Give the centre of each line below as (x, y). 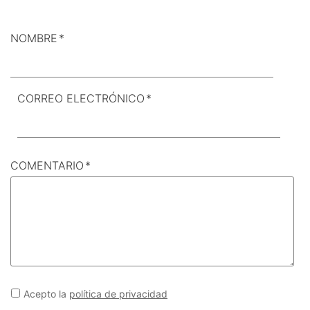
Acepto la (46, 293)
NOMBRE (34, 38)
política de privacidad (118, 293)
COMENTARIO (47, 165)
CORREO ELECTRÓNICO (81, 98)
